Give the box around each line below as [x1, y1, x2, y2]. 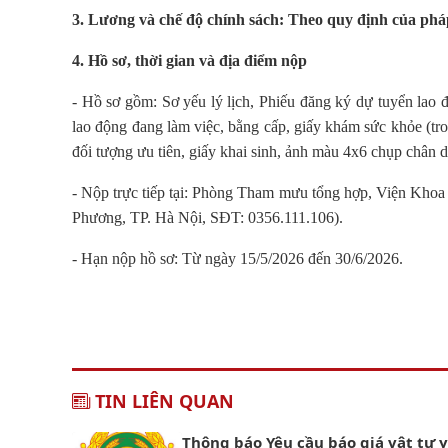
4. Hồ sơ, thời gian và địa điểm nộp [72, 52, 307, 69]
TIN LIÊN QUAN [90, 389, 234, 413]
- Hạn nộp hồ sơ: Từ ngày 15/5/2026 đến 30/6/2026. [72, 250, 403, 267]
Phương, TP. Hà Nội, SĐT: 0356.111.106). [72, 209, 343, 226]
